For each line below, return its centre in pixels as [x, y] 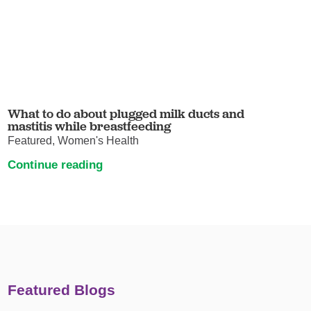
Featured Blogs [62, 290]
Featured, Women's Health [74, 141]
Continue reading [56, 164]
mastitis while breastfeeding [90, 126]
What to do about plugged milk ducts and [126, 114]
